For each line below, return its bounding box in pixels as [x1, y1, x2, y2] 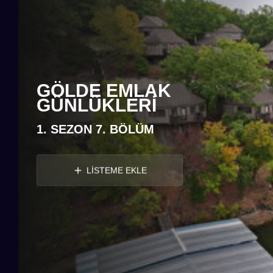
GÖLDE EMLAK [37, 80, 171, 101]
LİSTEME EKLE [87, 165, 147, 175]
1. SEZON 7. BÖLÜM [37, 122, 154, 136]
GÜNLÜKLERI [37, 94, 157, 115]
